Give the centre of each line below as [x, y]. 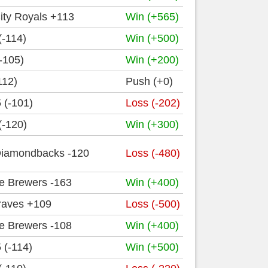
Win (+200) [152, 60]
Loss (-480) [153, 153]
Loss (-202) [153, 103]
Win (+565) [152, 17]
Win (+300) [152, 124]
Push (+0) [149, 81]
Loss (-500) [153, 204]
